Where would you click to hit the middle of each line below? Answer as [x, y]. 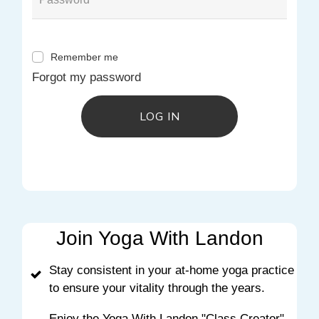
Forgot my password [87, 78]
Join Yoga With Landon [159, 239]
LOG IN [159, 116]
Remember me [84, 57]
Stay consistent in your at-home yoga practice [172, 271]
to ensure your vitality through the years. [159, 288]
